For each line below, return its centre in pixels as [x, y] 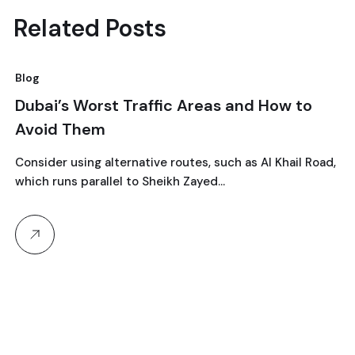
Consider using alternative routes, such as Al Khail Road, [174, 162]
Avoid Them [59, 129]
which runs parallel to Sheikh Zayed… [119, 181]
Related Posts [90, 28]
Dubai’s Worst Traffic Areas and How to [162, 105]
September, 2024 [88, 134]
